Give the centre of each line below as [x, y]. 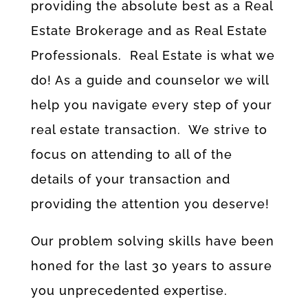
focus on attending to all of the [131, 154]
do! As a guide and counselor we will [150, 80]
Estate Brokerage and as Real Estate [149, 30]
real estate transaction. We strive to [149, 129]
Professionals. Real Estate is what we [153, 55]
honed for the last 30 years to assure [151, 265]
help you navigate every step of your [151, 104]
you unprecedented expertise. [129, 290]
